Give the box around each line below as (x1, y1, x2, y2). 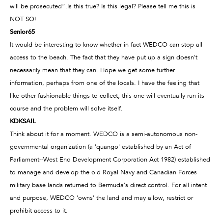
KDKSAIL (10, 116, 36, 125)
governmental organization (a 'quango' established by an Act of (10, 142, 191, 151)
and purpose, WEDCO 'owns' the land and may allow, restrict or (10, 193, 193, 202)
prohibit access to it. (10, 206, 68, 215)
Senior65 (10, 27, 35, 36)
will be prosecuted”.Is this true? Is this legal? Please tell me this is (10, 1, 195, 10)
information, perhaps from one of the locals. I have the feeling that (10, 78, 199, 87)
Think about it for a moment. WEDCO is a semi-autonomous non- (10, 129, 197, 138)
